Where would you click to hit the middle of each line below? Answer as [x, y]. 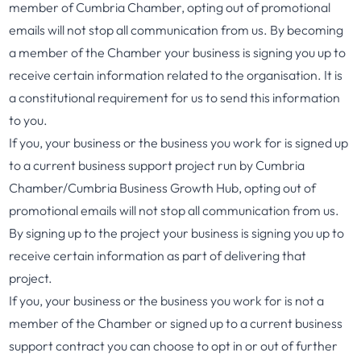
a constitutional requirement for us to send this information [175, 98]
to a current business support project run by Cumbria [157, 165]
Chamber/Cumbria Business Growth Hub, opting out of [163, 188]
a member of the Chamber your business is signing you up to [178, 52]
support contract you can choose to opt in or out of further [174, 346]
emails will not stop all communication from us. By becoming [176, 30]
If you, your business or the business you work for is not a [167, 301]
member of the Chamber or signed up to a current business [176, 323]
